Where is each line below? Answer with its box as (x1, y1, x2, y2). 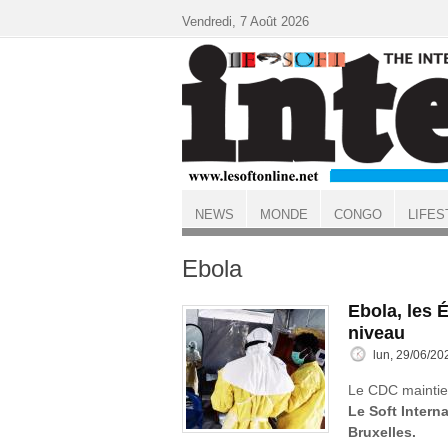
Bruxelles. (348, 424, 416, 440)
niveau (348, 323, 405, 343)
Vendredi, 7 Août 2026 (182, 14, 309, 29)
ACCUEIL (185, 226, 232, 238)
